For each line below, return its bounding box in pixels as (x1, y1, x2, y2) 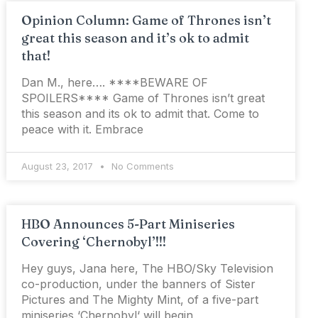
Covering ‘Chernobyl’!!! (21, 234, 167, 251)
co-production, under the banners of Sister (21, 277, 256, 292)
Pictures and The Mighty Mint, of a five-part (21, 292, 259, 307)
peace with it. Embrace (21, 122, 144, 137)
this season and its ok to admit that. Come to (21, 106, 260, 121)
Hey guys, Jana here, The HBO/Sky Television (21, 261, 274, 276)
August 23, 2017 (21, 160, 97, 172)
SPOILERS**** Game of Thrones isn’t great (21, 91, 265, 106)
